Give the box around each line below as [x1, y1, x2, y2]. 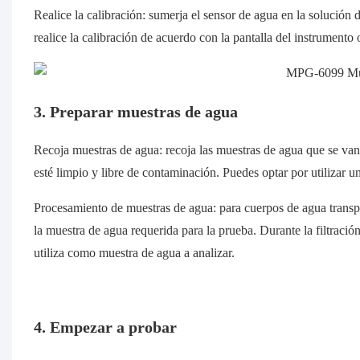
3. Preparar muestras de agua [33, 102, 238, 122]
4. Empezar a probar [33, 317, 177, 337]
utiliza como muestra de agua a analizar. [33, 245, 235, 261]
